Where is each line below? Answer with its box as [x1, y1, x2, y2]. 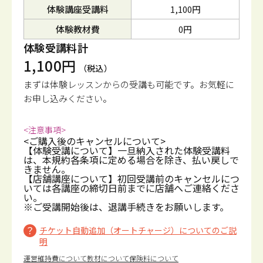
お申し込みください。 [23, 92, 112, 104]
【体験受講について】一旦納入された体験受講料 [23, 143, 230, 157]
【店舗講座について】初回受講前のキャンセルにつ [23, 171, 240, 186]
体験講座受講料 [46, 3, 109, 15]
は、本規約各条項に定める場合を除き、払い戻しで [23, 153, 239, 167]
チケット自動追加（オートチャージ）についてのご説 [39, 224, 237, 236]
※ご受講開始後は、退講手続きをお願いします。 [23, 200, 229, 214]
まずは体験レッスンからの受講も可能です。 [23, 78, 199, 90]
